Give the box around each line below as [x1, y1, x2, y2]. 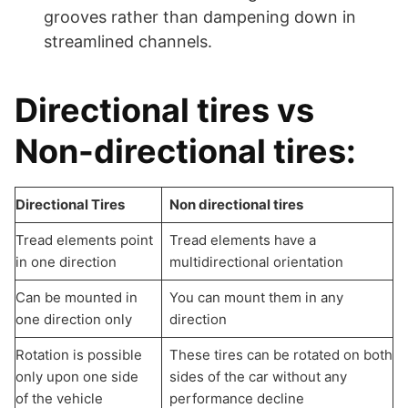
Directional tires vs [15, 90, 314, 131]
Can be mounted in [15, 289, 138, 307]
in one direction [15, 253, 117, 271]
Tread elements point [15, 231, 153, 250]
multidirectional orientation [168, 253, 343, 271]
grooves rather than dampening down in [44, 7, 356, 27]
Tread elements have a [168, 231, 316, 250]
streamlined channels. [44, 32, 212, 52]
